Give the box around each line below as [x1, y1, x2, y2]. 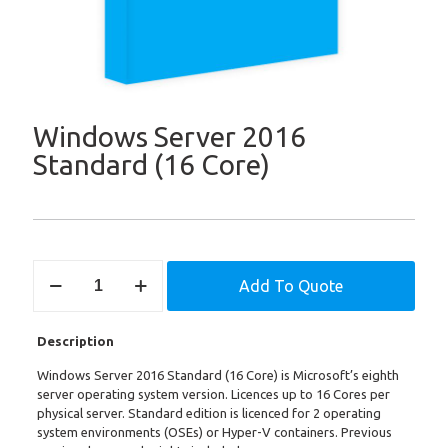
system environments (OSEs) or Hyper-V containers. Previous [36, 425, 392, 439]
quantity [32, 375, 87, 389]
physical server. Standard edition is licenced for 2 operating [36, 406, 381, 420]
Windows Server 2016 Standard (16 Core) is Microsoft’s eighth [36, 368, 399, 382]
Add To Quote [239, 277, 343, 295]
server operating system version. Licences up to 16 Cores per [36, 387, 390, 401]
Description [36, 334, 114, 348]
